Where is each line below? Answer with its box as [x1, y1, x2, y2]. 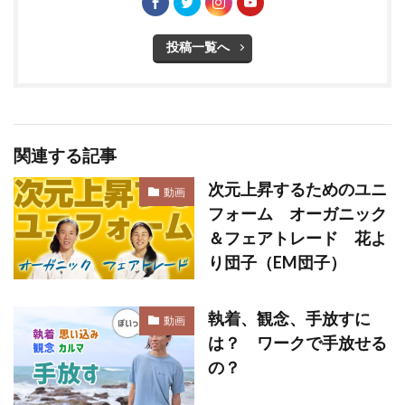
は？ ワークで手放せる [208, 332, 387, 353]
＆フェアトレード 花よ [208, 228, 387, 249]
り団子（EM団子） [208, 252, 346, 273]
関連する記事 [14, 145, 117, 166]
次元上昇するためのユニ [208, 179, 387, 200]
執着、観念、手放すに [208, 307, 371, 328]
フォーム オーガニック [208, 203, 387, 224]
